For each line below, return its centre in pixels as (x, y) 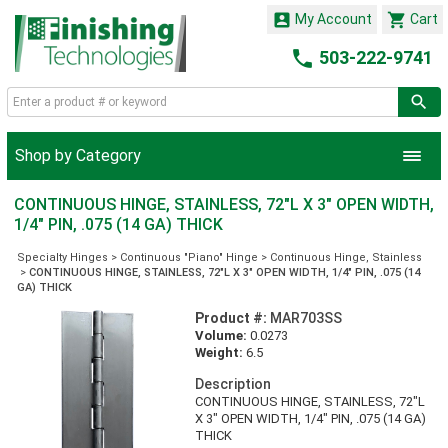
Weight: (218, 352)
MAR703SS (304, 317)
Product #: (230, 317)
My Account (332, 19)
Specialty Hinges (62, 257)
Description (232, 383)
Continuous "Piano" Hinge (189, 257)
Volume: (220, 335)
